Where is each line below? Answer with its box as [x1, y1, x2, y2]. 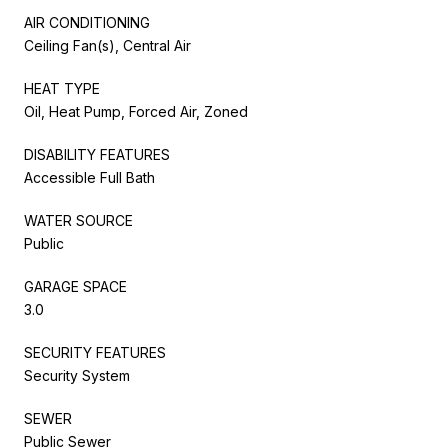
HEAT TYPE [24, 79, 100, 97]
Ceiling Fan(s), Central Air [24, 36, 191, 54]
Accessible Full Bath [24, 168, 155, 186]
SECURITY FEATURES [24, 343, 166, 361]
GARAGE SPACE [24, 277, 127, 295]
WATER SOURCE [24, 211, 133, 229]
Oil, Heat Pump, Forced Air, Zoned [24, 102, 248, 120]
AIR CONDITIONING [24, 13, 150, 31]
